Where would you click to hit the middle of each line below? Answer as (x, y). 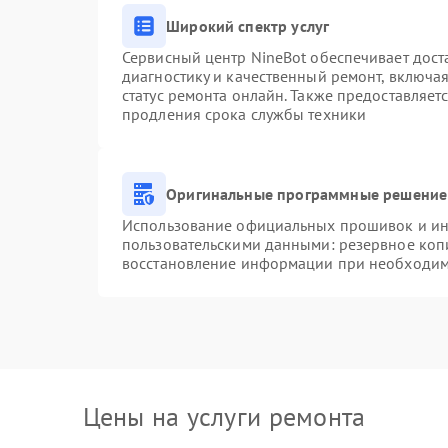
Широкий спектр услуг (248, 25)
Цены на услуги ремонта (224, 416)
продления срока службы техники (244, 114)
